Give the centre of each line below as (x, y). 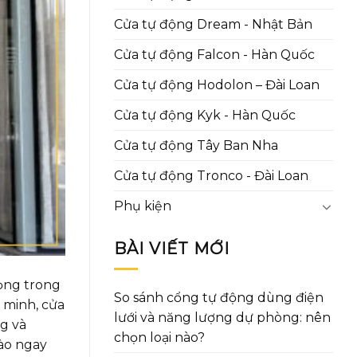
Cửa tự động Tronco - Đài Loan (211, 176)
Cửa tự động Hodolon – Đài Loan (217, 85)
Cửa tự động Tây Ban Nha (196, 146)
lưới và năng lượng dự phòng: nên (222, 318)
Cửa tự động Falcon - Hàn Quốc (214, 55)
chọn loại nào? (159, 338)
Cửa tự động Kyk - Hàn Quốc (205, 116)
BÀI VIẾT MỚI (172, 249)
